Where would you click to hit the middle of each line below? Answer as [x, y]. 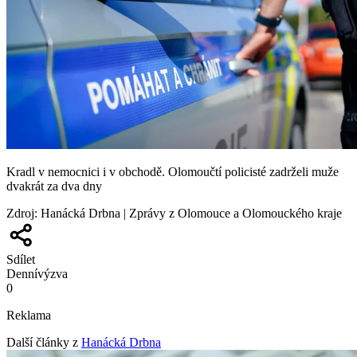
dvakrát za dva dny [54, 186]
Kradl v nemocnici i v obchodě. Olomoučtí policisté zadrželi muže [173, 171]
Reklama [29, 315]
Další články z [42, 342]
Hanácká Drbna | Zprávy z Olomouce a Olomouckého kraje [191, 213]
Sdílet [21, 259]
